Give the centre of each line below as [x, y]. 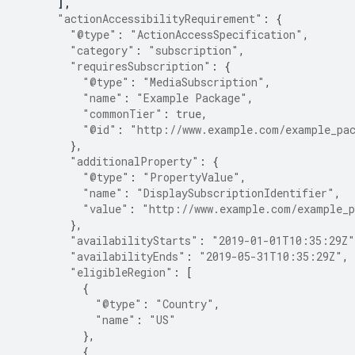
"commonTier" [122, 114]
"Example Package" [192, 98]
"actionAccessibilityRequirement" [160, 19]
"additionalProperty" [134, 161]
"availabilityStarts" [134, 240]
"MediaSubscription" [204, 82]
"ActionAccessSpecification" [216, 34]
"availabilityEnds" [128, 256]
